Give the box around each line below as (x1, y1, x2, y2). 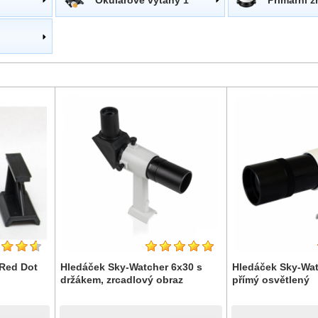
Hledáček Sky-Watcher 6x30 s (60, 261, 202, 273)
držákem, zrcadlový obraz (60, 274, 183, 285)
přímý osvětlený (232, 274, 310, 285)
